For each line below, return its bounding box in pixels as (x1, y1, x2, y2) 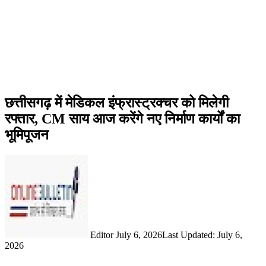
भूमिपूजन (5, 126, 49, 142)
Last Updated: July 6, (162, 229, 242, 240)
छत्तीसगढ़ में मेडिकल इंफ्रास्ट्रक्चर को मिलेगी (5, 94, 229, 110)
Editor (90, 229, 113, 240)
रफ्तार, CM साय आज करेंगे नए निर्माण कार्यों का (5, 110, 240, 126)
